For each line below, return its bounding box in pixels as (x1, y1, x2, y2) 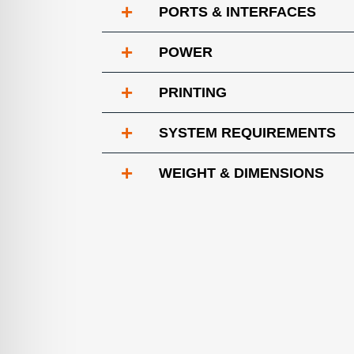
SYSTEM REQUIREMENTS (159, 125, 336, 141)
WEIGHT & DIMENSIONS (159, 165, 324, 181)
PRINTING (159, 85, 227, 100)
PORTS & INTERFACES (159, 4, 316, 20)
